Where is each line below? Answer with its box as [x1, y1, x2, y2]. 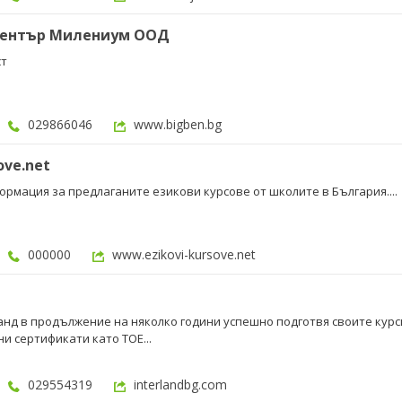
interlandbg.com [134, 376, 227, 393]
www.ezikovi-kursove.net [112, 246, 256, 263]
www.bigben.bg [134, 116, 222, 133]
